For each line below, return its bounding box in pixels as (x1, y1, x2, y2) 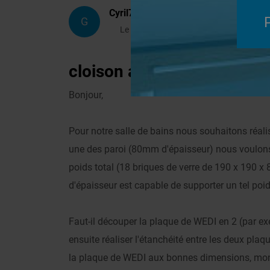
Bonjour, (69, 89, 103, 101)
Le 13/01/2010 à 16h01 (119, 25, 209, 34)
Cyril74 (109, 7, 139, 19)
